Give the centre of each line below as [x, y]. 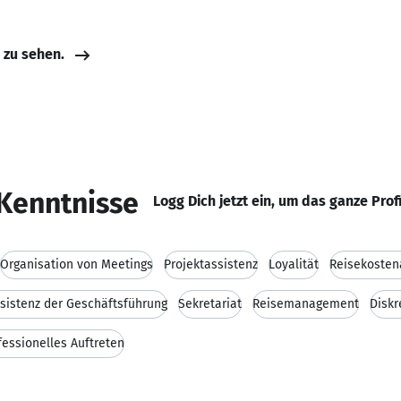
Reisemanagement [306, 304]
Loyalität [294, 264]
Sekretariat [210, 304]
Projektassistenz [211, 264]
